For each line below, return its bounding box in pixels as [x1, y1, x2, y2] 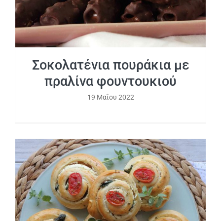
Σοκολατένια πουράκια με [32, 57, 189, 73]
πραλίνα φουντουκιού [44, 73, 177, 89]
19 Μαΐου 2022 [87, 93, 134, 101]
